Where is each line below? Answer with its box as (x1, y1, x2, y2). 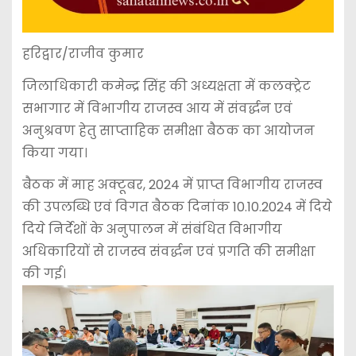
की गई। (21, 265, 66, 284)
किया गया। (21, 143, 87, 162)
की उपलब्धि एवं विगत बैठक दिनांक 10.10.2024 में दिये (21, 198, 332, 217)
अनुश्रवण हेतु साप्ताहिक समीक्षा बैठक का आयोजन (21, 121, 315, 140)
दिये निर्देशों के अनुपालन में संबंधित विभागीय (21, 220, 282, 239)
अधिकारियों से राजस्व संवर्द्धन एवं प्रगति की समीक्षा (21, 242, 315, 261)
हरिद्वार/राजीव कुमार (21, 44, 144, 63)
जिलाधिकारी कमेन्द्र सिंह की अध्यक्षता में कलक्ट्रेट (21, 76, 311, 95)
